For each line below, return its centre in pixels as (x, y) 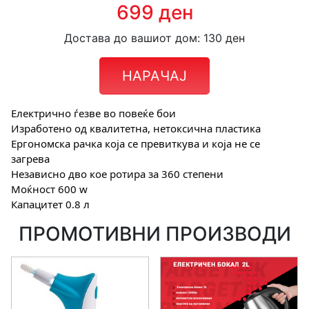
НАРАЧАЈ (154, 76)
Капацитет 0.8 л (50, 205)
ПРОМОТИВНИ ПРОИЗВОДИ (154, 234)
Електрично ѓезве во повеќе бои (93, 113)
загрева (30, 159)
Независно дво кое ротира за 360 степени (117, 174)
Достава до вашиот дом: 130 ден (154, 38)
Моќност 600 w (49, 189)
